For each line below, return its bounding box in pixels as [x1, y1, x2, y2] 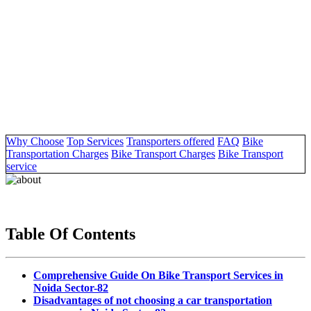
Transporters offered [126, 135, 215, 147]
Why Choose [6, 135, 64, 147]
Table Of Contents [6, 224, 135, 243]
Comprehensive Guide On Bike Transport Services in [33, 269, 283, 282]
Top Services [67, 135, 124, 147]
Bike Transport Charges [111, 147, 215, 160]
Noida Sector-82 [33, 282, 108, 294]
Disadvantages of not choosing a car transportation [33, 294, 272, 307]
